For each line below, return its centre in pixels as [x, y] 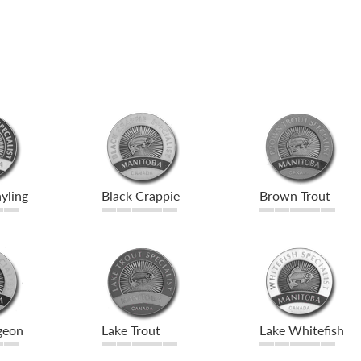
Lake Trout [131, 330]
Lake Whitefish [302, 330]
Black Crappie [140, 196]
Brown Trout [295, 196]
